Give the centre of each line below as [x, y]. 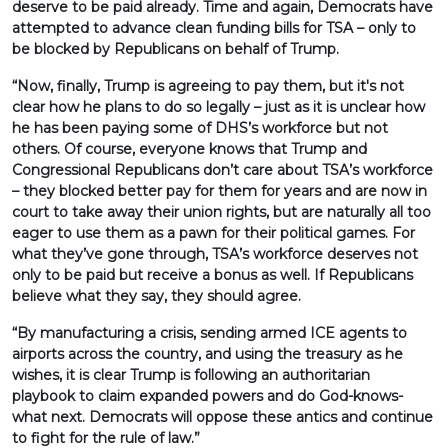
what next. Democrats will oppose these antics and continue [222, 417]
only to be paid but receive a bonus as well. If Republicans [212, 275]
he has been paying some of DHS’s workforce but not [200, 128]
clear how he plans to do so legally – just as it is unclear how [218, 107]
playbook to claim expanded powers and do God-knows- [207, 396]
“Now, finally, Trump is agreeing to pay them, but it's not [208, 86]
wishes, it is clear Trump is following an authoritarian [191, 375]
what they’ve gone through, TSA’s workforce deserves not [215, 254]
